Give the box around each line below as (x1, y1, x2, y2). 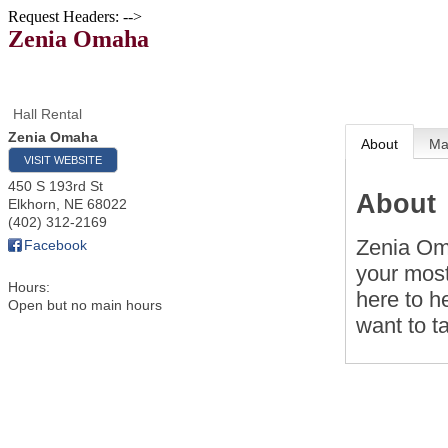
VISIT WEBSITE (24, 154, 102, 166)
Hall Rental (13, 106, 82, 122)
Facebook (24, 237, 87, 253)
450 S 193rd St (8, 178, 103, 194)
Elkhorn (8, 196, 56, 212)
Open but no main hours (8, 297, 162, 313)
